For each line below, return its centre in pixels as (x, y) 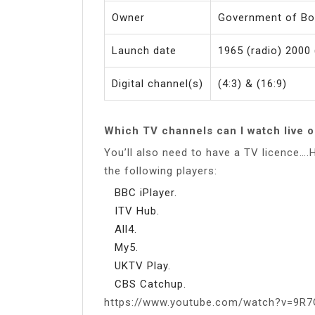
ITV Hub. (137, 211)
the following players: (161, 171)
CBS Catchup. (150, 284)
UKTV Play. (143, 265)
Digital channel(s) (157, 83)
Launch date (144, 50)
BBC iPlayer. (146, 192)
